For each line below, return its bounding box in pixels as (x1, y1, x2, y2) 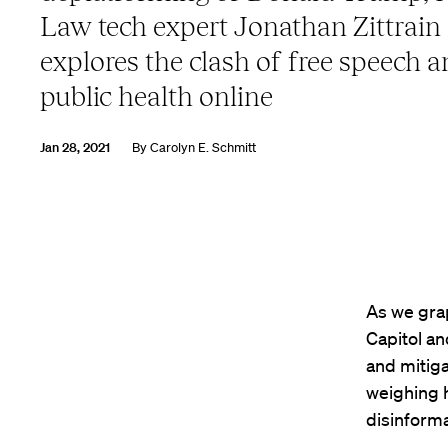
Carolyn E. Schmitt (150, 138, 256, 156)
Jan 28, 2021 (40, 138, 110, 156)
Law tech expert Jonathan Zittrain (40, 9, 441, 42)
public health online (40, 79, 273, 112)
